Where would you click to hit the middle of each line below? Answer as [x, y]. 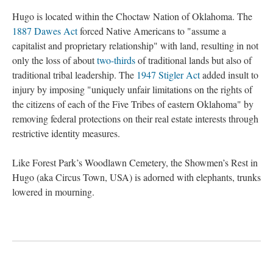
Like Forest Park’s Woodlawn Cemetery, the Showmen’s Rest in [135, 163]
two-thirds [116, 60]
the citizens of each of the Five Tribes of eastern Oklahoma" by [133, 104]
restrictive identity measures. [66, 133]
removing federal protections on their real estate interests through [135, 119]
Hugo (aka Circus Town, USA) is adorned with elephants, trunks [136, 177]
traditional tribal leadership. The [74, 75]
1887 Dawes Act [45, 31]
